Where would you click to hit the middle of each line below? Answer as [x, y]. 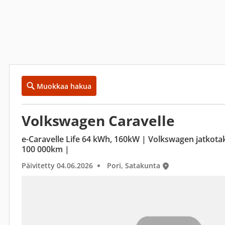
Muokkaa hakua [64, 86]
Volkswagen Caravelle [98, 121]
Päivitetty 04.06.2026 [57, 165]
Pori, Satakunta [134, 165]
